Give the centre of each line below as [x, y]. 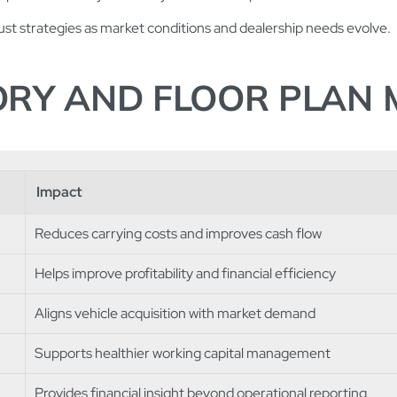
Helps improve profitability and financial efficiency [185, 273]
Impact [59, 191]
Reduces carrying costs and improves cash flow [178, 233]
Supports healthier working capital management [183, 353]
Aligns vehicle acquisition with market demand [175, 313]
